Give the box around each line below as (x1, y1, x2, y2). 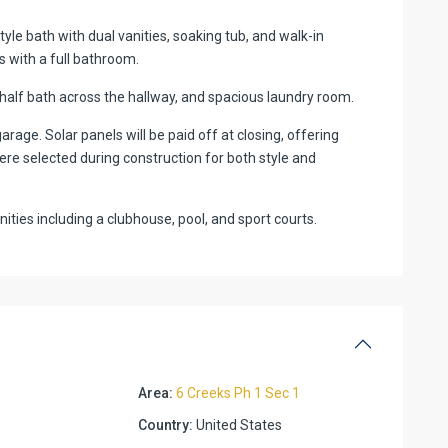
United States (193, 416, 283, 433)
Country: (138, 416, 194, 433)
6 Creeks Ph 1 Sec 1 (176, 384, 301, 401)
